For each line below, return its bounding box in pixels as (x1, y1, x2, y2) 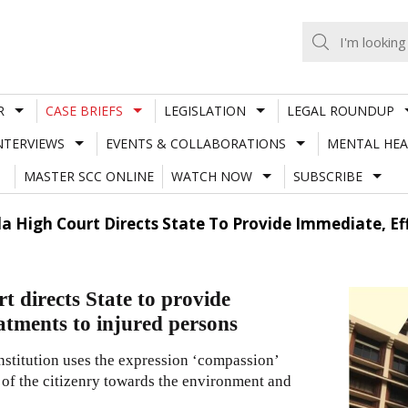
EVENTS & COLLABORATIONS (105, 134, 286, 152)
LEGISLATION (163, 101, 246, 119)
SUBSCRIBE (292, 167, 362, 185)
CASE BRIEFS (45, 101, 123, 119)
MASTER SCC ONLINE (23, 167, 154, 185)
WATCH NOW (170, 167, 252, 185)
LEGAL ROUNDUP (286, 101, 394, 119)
